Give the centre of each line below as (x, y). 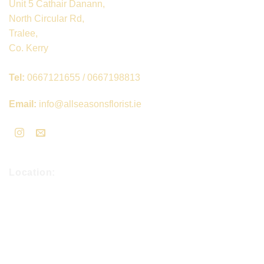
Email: (24, 104)
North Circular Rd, (47, 18)
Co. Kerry (29, 48)
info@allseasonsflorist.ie (90, 104)
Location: (32, 173)
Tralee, (23, 33)
